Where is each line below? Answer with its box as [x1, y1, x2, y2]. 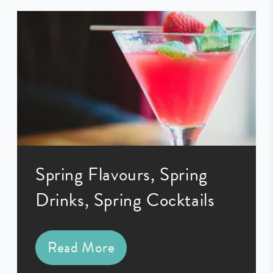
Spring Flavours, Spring [35, 160, 208, 188]
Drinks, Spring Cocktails [35, 186, 215, 213]
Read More [48, 236, 115, 259]
